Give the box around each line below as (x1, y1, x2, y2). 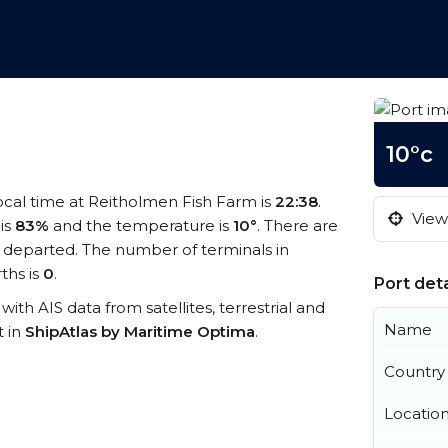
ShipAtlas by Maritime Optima (25, 322, 255, 341)
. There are (257, 216, 338, 235)
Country (384, 362, 445, 381)
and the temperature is (49, 216, 233, 235)
